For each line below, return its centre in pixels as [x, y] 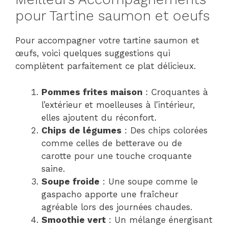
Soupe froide [71, 181]
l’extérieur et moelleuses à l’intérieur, [118, 105]
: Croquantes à [175, 92]
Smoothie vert [74, 220]
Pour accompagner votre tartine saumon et [107, 41]
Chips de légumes [82, 130]
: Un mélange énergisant [159, 220]
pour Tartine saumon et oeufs [112, 16]
